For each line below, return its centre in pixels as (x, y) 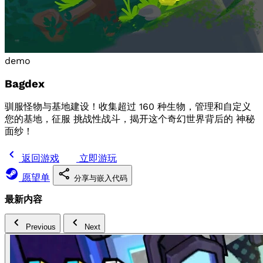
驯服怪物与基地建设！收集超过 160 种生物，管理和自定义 (128, 107)
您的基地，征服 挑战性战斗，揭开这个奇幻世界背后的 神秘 (130, 119)
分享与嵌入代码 (100, 178)
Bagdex (25, 84)
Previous (41, 227)
